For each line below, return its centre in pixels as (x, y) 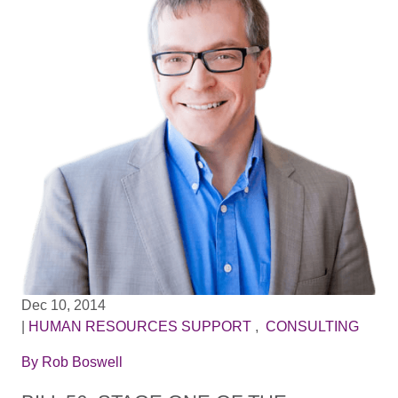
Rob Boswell (82, 362)
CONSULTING (312, 326)
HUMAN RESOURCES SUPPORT (139, 326)
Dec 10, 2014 (63, 305)
